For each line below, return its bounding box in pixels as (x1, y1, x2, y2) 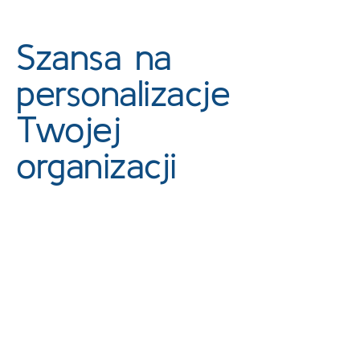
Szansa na (16, 36, 172, 77)
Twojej (16, 108, 121, 149)
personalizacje (16, 72, 230, 113)
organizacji (16, 145, 177, 186)
